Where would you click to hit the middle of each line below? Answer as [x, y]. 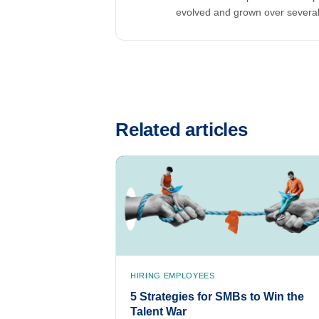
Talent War [158, 312]
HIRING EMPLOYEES [173, 276]
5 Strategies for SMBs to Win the [217, 297]
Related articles [182, 130]
